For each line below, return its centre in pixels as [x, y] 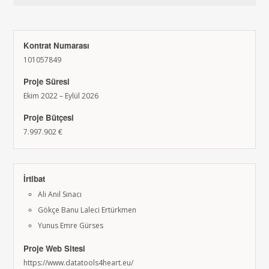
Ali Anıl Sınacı [60, 194]
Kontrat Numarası [57, 45]
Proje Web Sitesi [55, 248]
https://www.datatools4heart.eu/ [79, 263]
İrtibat [35, 179]
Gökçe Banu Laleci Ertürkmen [87, 210]
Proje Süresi [47, 81]
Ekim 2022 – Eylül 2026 [61, 96]
